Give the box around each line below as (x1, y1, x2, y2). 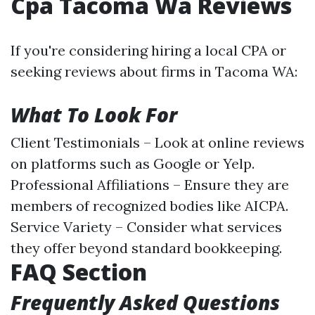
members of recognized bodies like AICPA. (11, 197, 288, 214)
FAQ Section (11, 257, 147, 287)
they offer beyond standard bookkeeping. (11, 239, 282, 257)
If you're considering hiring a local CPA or (11, 41, 286, 59)
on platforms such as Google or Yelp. (11, 155, 255, 172)
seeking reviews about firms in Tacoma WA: (11, 63, 297, 80)
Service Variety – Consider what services (11, 218, 282, 236)
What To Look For (11, 101, 177, 128)
